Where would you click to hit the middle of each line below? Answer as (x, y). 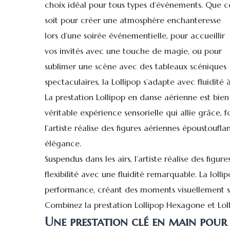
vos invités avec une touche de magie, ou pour (133, 51)
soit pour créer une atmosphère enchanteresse (133, 20)
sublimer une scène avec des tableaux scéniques (136, 66)
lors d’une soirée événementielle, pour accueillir (135, 35)
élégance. (63, 143)
